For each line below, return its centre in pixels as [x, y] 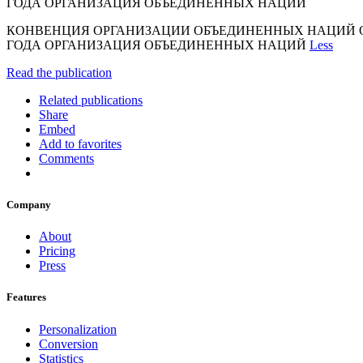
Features [26, 297]
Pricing [57, 251]
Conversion [68, 344]
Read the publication [59, 72]
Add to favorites [80, 143]
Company [29, 205]
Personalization [78, 329]
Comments [66, 158]
